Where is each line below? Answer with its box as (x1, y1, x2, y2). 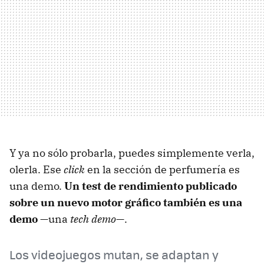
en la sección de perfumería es (85, 162, 240, 176)
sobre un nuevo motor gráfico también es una (9, 195, 242, 209)
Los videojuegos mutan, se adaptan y (9, 245, 219, 263)
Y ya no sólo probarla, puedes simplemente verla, (9, 146, 255, 160)
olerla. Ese (9, 162, 64, 176)
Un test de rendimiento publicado (64, 179, 237, 193)
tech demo (70, 212, 116, 226)
